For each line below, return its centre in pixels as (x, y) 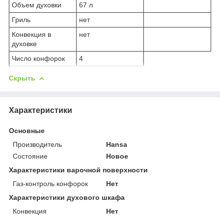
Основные (27, 130)
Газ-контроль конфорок (50, 183)
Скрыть (22, 78)
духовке (24, 43)
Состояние (30, 156)
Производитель (37, 144)
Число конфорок (38, 58)
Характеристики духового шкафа (67, 197)
